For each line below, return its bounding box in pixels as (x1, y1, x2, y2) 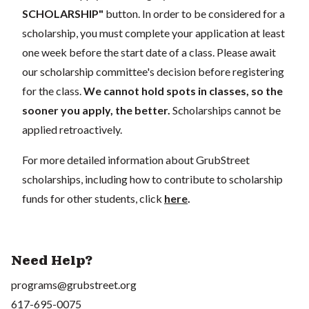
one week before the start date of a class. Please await (22, 45, 276, 59)
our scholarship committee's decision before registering (22, 64, 284, 78)
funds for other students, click (22, 191, 164, 205)
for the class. (22, 83, 83, 97)
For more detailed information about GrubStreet (22, 152, 250, 166)
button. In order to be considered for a (103, 6, 285, 20)
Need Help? (11, 252, 92, 269)
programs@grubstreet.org (11, 277, 137, 291)
